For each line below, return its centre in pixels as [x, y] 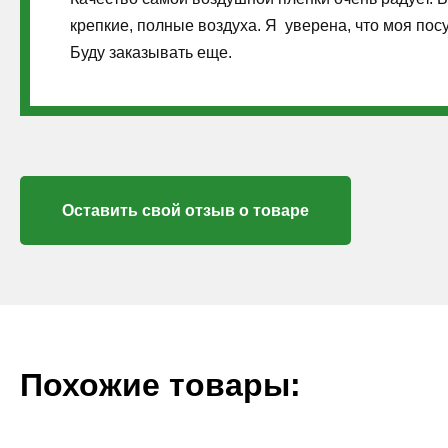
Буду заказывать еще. [151, 53]
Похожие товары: [160, 385]
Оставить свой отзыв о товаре [185, 211]
